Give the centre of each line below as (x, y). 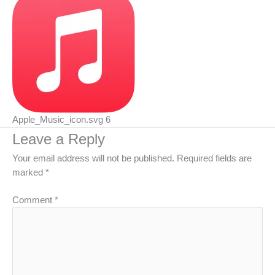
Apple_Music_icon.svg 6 (61, 120)
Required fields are (214, 159)
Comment (33, 200)
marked (29, 173)
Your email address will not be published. (93, 159)
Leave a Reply (59, 140)
